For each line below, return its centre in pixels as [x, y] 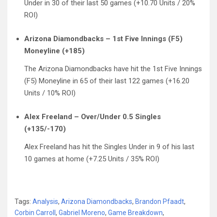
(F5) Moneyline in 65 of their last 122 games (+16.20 [107, 81]
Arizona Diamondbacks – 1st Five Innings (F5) [103, 39]
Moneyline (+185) [54, 51]
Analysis [45, 201]
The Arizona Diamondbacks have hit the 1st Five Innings [113, 69]
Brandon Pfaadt [160, 201]
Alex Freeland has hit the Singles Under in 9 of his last [109, 147]
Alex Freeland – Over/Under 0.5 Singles [93, 116]
